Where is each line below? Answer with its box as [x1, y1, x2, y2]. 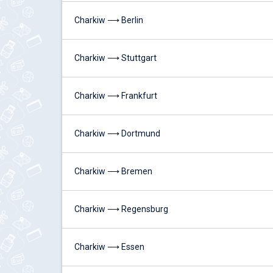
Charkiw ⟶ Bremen [74, 166, 152, 176]
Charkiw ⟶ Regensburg [74, 204, 168, 214]
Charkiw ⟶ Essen [74, 242, 144, 252]
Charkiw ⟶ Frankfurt [74, 91, 157, 101]
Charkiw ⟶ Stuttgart [74, 53, 157, 63]
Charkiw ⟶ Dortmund [74, 129, 160, 138]
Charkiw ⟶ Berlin [74, 15, 143, 25]
